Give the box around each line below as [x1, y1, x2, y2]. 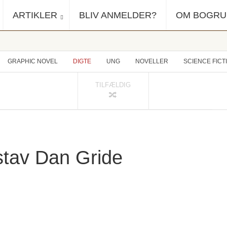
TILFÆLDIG [95, 81, 131, 89]
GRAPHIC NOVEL [8, 58, 58, 65]
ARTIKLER [13, 10, 57, 20]
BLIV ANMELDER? [79, 10, 157, 20]
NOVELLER [135, 58, 168, 65]
